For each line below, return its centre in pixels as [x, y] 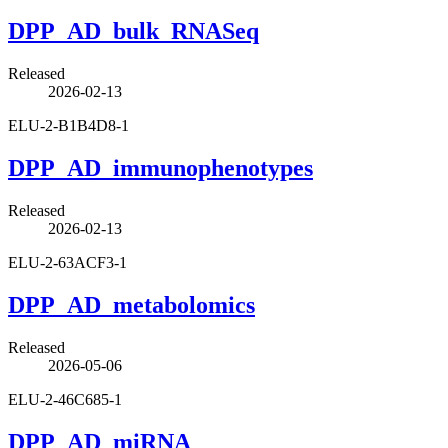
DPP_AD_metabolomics [131, 305]
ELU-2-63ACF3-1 [67, 263]
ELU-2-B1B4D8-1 [68, 126]
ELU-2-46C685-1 [65, 399]
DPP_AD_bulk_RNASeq [133, 31]
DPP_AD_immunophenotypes [160, 168]
